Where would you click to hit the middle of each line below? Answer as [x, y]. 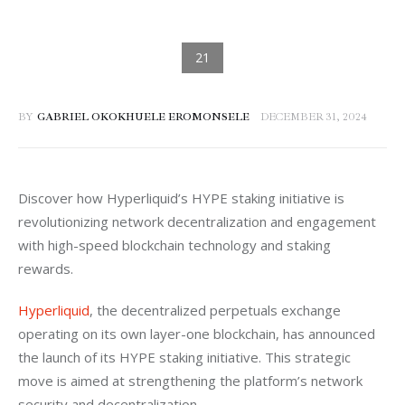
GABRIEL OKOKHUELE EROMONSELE [143, 117]
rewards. [46, 269]
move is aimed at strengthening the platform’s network [192, 380]
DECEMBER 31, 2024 [314, 117]
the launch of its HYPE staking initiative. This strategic [186, 357]
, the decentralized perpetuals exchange [217, 310]
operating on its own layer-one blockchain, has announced [198, 333]
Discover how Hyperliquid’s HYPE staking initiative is [183, 198]
